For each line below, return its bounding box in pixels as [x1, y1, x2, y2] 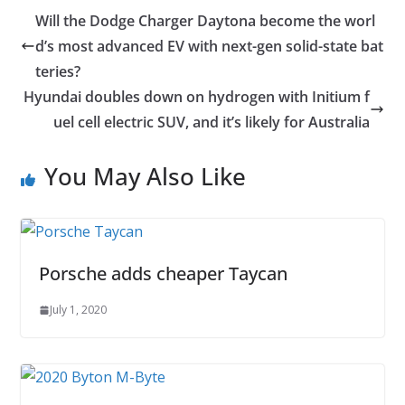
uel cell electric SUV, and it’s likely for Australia [53, 112, 371, 133]
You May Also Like [43, 160, 246, 193]
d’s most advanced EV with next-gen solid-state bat [34, 36, 383, 57]
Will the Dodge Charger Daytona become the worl [34, 11, 375, 32]
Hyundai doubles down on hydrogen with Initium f [24, 87, 371, 108]
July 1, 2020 [49, 302, 107, 318]
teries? [34, 61, 80, 82]
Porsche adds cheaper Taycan [38, 261, 287, 287]
